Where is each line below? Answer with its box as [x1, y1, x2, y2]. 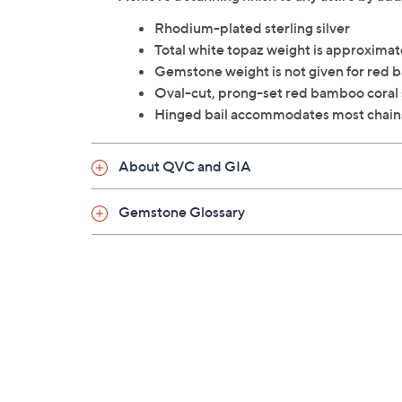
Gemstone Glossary [118, 203, 245, 222]
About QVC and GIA [118, 157, 251, 176]
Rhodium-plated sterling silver [154, 19, 350, 38]
